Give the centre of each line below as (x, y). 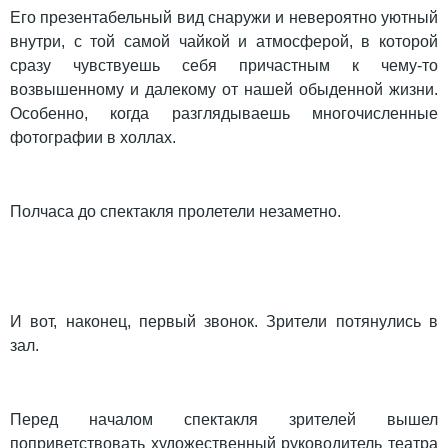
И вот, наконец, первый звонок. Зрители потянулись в (224, 322)
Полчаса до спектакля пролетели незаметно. (175, 212)
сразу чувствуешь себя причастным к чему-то (224, 66)
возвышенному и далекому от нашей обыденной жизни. (224, 90)
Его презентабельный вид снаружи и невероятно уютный (224, 18)
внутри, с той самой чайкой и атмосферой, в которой (224, 42)
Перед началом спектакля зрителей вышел (224, 420)
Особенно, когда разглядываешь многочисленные (224, 114)
